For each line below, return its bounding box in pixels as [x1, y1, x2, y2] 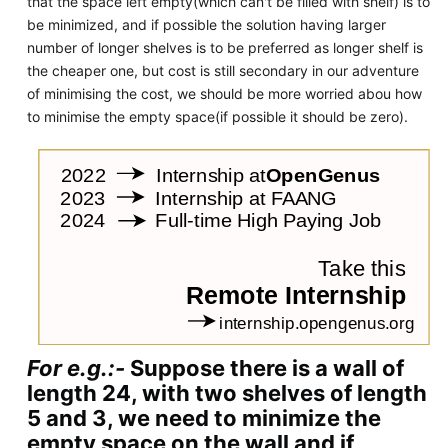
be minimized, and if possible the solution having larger [26, 15, 386, 33]
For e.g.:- [26, 355, 125, 382]
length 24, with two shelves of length [26, 380, 427, 407]
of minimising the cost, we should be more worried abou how [26, 84, 422, 102]
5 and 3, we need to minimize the [26, 405, 381, 432]
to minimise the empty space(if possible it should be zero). [26, 107, 408, 125]
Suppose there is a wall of [124, 355, 404, 382]
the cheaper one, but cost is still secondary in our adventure [26, 61, 419, 79]
